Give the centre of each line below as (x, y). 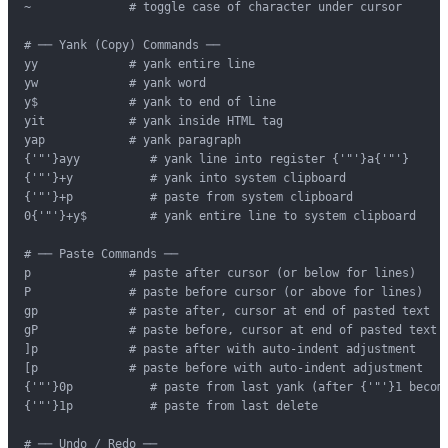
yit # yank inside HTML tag (153, 121)
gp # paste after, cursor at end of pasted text (227, 311)
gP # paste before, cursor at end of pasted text (230, 330)
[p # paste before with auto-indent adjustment (223, 368)
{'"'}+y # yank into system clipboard (185, 178)
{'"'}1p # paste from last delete (171, 406)
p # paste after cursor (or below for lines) (220, 273)
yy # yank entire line (139, 64)
